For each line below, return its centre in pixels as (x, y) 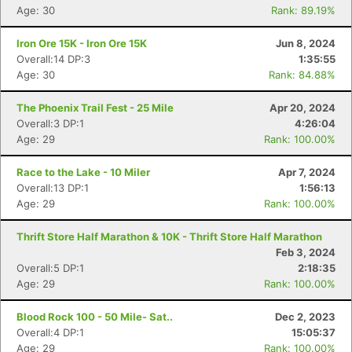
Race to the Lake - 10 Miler (83, 172)
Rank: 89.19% (303, 10)
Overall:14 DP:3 (53, 59)
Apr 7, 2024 (307, 172)
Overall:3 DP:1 (50, 123)
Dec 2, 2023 (305, 317)
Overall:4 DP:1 (50, 332)
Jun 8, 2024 (306, 43)
